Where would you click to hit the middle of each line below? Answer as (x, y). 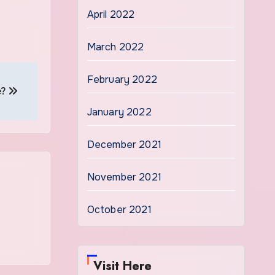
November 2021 (124, 177)
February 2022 (122, 79)
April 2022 (111, 14)
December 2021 (124, 145)
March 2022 (115, 47)
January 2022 (119, 112)
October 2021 (119, 210)
